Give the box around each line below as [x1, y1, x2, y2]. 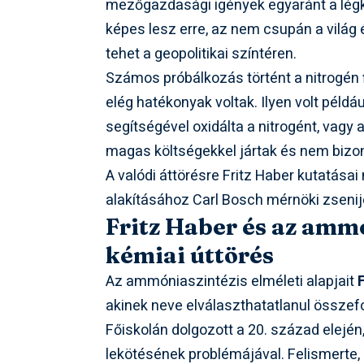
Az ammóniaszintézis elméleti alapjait [106, 271, 358, 293]
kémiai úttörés [106, 241, 275, 270]
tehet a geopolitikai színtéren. [106, 43, 297, 66]
